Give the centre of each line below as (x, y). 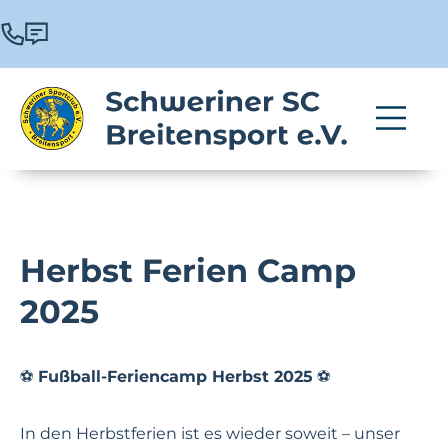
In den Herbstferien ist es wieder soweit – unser (210, 433)
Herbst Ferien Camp (188, 270)
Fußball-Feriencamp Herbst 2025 (175, 376)
